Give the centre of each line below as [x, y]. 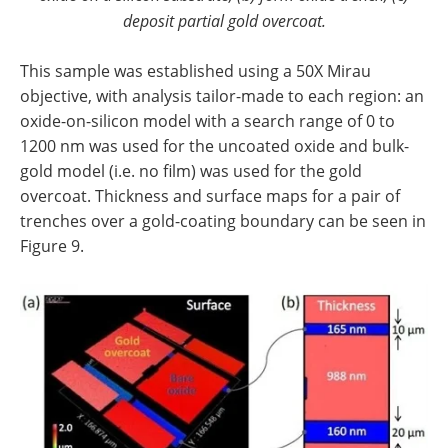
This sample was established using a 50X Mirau [195, 70]
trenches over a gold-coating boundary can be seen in [223, 220]
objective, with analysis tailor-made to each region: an [222, 95]
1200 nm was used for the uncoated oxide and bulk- [214, 145]
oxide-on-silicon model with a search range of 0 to [207, 120]
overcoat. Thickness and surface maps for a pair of [210, 195]
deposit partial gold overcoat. [224, 20]
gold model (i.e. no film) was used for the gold [191, 170]
